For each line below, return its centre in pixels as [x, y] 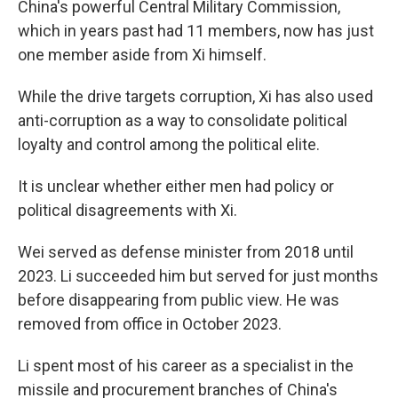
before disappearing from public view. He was [179, 300]
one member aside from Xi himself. [142, 55]
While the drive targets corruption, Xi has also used [195, 96]
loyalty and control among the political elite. [169, 144]
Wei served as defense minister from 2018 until [186, 252]
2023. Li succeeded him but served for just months [198, 276]
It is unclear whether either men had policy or [176, 186]
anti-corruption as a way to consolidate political [183, 120]
